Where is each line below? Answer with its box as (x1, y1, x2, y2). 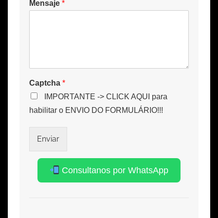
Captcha (29, 78, 62, 87)
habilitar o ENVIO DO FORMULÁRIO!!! (29, 106, 163, 114)
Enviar (37, 134, 59, 144)
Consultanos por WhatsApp (59, 165, 169, 175)
